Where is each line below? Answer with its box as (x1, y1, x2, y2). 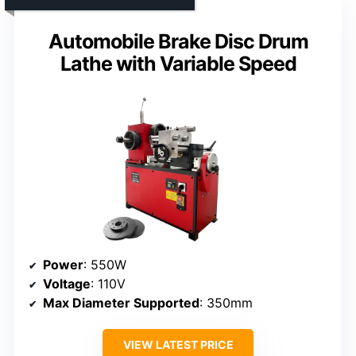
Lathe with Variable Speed (60, 52, 296, 76)
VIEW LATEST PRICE (122, 338, 234, 352)
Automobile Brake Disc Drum (48, 29, 308, 54)
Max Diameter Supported (43, 295, 199, 311)
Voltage (43, 276, 91, 292)
